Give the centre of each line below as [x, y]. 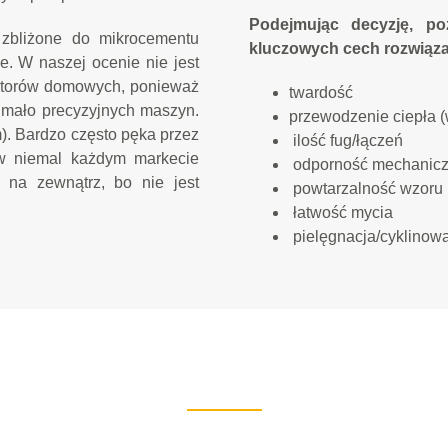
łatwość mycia [341, 212]
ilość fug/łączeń [346, 140]
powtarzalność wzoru [366, 188]
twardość [321, 92]
